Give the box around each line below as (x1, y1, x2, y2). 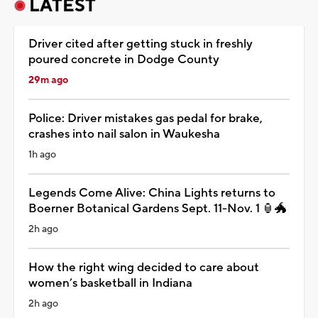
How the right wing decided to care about (28, 259, 259, 275)
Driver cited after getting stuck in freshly (28, 35, 253, 52)
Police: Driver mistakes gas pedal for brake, (28, 110, 263, 126)
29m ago (28, 73, 68, 87)
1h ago (28, 148, 56, 161)
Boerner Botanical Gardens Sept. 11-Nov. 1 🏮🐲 (28, 200, 287, 216)
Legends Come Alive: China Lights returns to (28, 185, 275, 201)
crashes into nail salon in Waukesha (28, 126, 220, 142)
